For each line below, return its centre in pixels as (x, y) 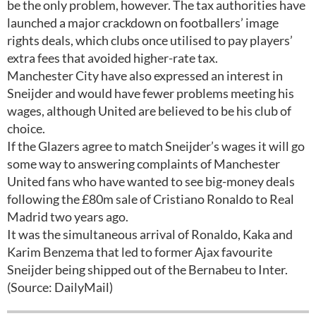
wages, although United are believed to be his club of (149, 111)
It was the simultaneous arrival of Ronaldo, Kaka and (150, 234)
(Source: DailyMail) (60, 287)
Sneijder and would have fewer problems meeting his (151, 93)
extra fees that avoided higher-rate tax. (113, 58)
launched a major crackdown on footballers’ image (143, 23)
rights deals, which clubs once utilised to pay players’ (150, 40)
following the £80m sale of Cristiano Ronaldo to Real (151, 199)
